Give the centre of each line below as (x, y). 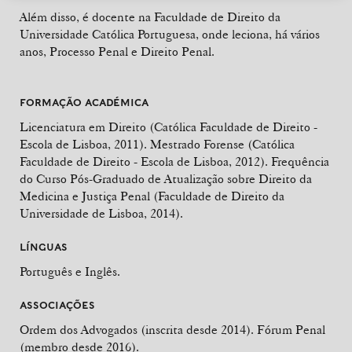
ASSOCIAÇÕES (57, 306)
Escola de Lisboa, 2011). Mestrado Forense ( (136, 145)
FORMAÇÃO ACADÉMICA (84, 103)
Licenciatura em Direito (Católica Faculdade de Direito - (169, 127)
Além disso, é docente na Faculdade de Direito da (150, 17)
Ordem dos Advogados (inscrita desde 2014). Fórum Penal (172, 330)
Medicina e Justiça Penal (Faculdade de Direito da (152, 196)
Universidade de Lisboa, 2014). (101, 214)
